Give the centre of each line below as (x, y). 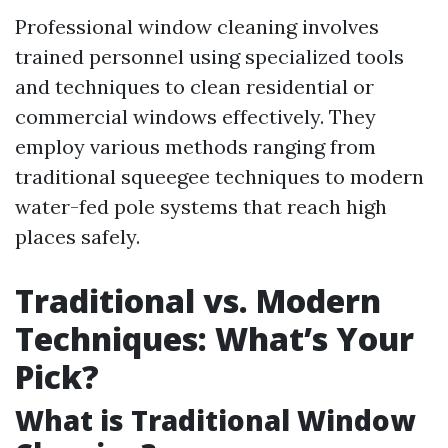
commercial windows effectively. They (195, 117)
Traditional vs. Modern (198, 301)
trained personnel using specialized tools (209, 57)
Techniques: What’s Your (214, 339)
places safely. (77, 237)
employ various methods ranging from (195, 147)
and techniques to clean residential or (194, 87)
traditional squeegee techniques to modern (219, 177)
